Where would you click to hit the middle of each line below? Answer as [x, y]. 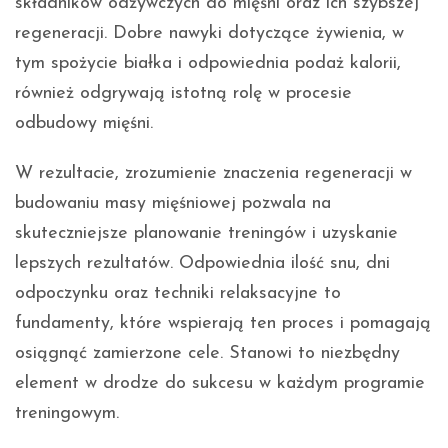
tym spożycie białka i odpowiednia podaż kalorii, [208, 63]
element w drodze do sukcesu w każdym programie [220, 383]
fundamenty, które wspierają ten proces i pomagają [223, 323]
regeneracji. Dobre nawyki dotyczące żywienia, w [209, 33]
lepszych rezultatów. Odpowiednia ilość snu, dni [202, 263]
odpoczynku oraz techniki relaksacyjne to [178, 293]
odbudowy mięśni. [84, 123]
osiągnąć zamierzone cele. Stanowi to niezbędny [207, 353]
